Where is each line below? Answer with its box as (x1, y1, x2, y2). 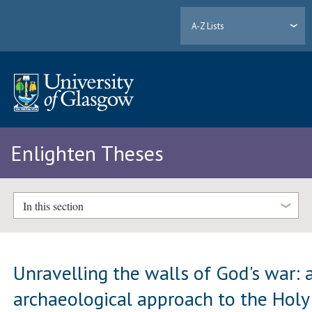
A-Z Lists (192, 19, 225, 32)
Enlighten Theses (10, 139, 164, 167)
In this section (22, 198, 84, 213)
